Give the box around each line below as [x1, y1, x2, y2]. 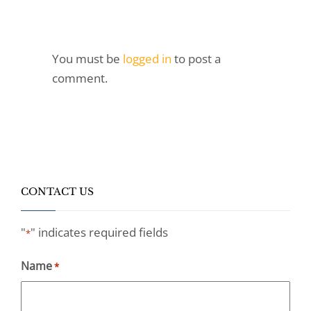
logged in [123, 51, 174, 67]
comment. [52, 70, 108, 86]
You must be [52, 51, 123, 67]
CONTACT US [21, 185, 94, 198]
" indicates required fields [31, 224, 168, 240]
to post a [174, 51, 221, 67]
